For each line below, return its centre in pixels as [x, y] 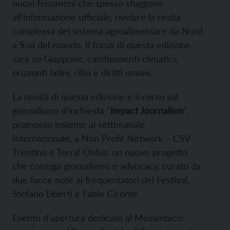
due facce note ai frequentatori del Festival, [101, 180]
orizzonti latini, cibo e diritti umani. [82, 72]
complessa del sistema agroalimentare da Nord [108, 31]
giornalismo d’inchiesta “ [61, 110]
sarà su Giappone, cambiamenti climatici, [95, 59]
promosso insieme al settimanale [79, 124]
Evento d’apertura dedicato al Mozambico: [98, 218]
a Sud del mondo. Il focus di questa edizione [101, 45]
